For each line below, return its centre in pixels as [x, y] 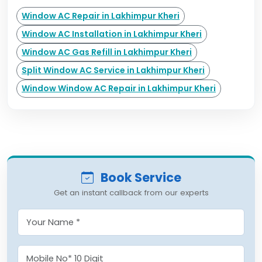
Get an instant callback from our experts [131, 193]
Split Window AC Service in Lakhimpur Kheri [113, 70]
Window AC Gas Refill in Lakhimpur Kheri [107, 52]
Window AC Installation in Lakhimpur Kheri [112, 34]
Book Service [139, 177]
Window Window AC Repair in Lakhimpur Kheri [119, 88]
